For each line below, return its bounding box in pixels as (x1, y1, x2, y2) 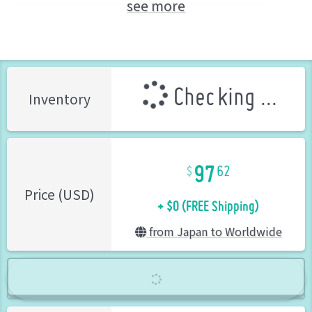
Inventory (28, 88, 91, 109)
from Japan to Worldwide (146, 222, 282, 240)
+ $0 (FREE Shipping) (157, 182, 259, 218)
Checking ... (167, 86, 277, 111)
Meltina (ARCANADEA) (27, 8, 134, 23)
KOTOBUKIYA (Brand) (162, 8, 267, 23)
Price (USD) (24, 184, 95, 204)
